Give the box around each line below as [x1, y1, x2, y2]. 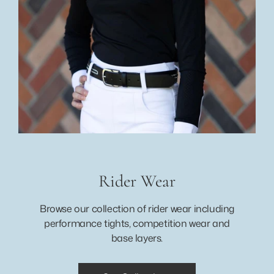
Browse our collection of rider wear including [39, 201, 234, 215]
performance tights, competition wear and [43, 216, 230, 230]
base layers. [111, 231, 163, 245]
